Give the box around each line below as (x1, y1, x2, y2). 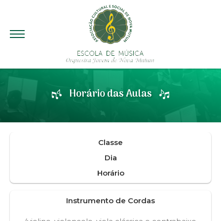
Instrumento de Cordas (66, 195, 155, 205)
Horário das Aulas (69, 86, 152, 102)
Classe (98, 137, 123, 147)
